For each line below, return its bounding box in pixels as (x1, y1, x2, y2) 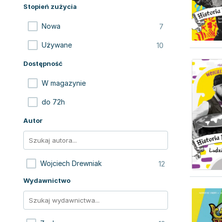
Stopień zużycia (23, 2, 77, 10)
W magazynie (42, 79, 86, 87)
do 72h (42, 98, 65, 106)
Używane (42, 41, 72, 49)
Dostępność (23, 59, 62, 67)
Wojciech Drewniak (40, 159, 102, 167)
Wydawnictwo (23, 176, 70, 184)
